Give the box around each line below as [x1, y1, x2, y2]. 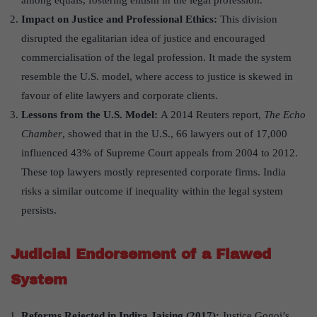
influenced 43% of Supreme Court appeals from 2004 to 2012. [21, 147, 298, 159]
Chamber [21, 128, 62, 140]
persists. [21, 204, 57, 217]
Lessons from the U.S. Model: [21, 109, 161, 121]
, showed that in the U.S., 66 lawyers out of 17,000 [62, 128, 287, 140]
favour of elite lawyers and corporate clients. [21, 90, 218, 102]
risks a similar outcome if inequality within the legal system [21, 185, 283, 197]
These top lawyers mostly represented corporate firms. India [21, 166, 286, 178]
